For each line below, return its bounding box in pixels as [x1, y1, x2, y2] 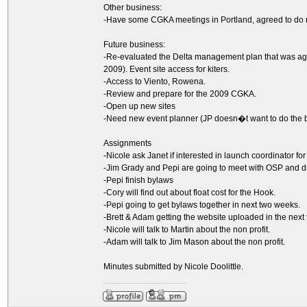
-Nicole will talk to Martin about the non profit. [103, 225, 270, 234]
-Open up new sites [103, 101, 175, 111]
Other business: [103, 3, 162, 12]
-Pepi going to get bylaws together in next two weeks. [103, 200, 300, 210]
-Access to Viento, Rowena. [103, 77, 206, 86]
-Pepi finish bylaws [103, 175, 173, 185]
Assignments [103, 138, 151, 148]
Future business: [103, 40, 165, 49]
